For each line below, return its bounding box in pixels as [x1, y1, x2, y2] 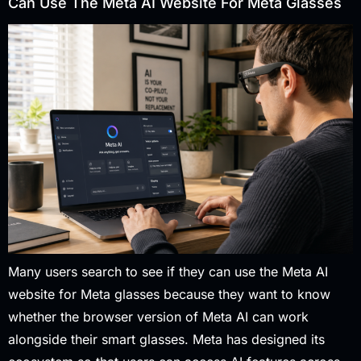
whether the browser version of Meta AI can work [8, 309, 309, 326]
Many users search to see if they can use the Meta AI [8, 263, 328, 280]
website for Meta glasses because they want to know [8, 286, 330, 303]
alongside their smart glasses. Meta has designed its [8, 331, 325, 348]
